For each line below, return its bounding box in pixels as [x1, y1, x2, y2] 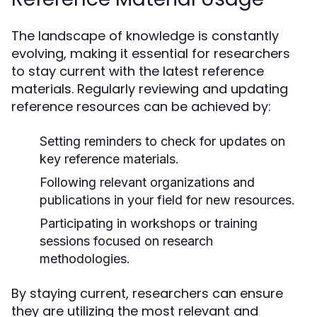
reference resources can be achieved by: [11, 98, 271, 115]
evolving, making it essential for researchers [11, 45, 290, 62]
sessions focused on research [40, 234, 213, 248]
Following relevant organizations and [40, 175, 255, 190]
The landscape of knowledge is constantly [11, 27, 279, 45]
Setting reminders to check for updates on [40, 134, 285, 149]
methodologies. [40, 251, 130, 266]
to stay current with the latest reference [11, 62, 264, 80]
